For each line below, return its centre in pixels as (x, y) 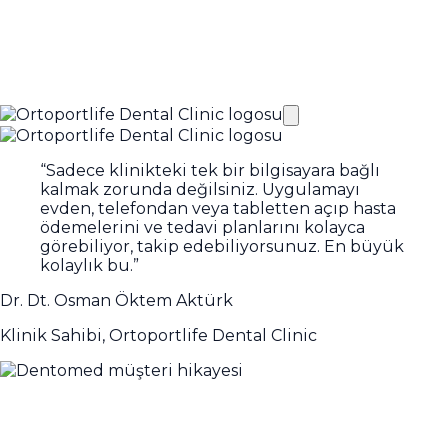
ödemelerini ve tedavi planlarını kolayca (202, 227)
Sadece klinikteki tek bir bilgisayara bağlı (213, 170)
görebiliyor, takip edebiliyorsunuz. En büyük (222, 246)
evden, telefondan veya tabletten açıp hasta (218, 208)
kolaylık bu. (86, 265)
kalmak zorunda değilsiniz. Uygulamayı (200, 189)
